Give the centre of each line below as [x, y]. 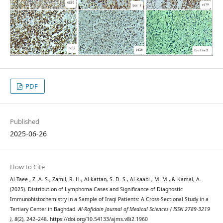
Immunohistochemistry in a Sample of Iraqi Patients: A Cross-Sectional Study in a [109, 199]
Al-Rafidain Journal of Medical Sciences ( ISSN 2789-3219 [144, 209]
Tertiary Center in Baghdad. [44, 209]
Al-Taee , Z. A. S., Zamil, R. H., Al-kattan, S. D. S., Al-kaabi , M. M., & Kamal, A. [105, 179]
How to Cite [27, 167]
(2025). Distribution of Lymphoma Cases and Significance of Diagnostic [96, 189]
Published [24, 122]
